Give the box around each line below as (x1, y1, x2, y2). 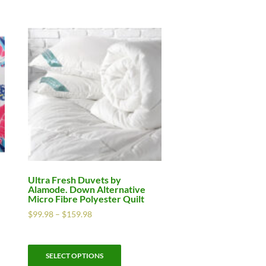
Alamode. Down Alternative (28, 183, 146, 195)
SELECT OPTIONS (46, 251, 104, 261)
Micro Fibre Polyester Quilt (28, 193, 145, 205)
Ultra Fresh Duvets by (28, 174, 122, 186)
